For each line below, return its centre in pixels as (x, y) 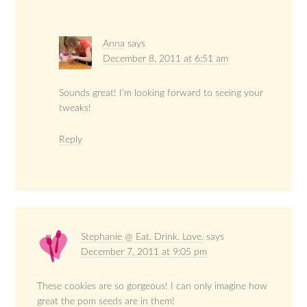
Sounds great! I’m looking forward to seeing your (161, 94)
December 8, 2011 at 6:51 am (166, 59)
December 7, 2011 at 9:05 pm (144, 253)
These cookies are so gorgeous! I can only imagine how (152, 287)
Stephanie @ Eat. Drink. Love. (143, 237)
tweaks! (75, 109)
